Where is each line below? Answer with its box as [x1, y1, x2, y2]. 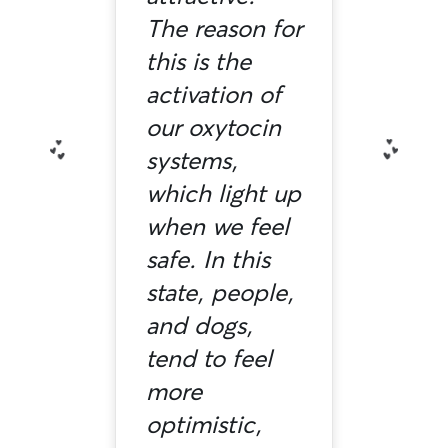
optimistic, [145, 408, 262, 441]
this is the [145, 45, 251, 78]
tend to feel [145, 342, 272, 375]
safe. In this [145, 243, 270, 276]
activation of [145, 78, 281, 111]
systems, [145, 144, 238, 177]
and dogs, [145, 309, 253, 342]
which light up [145, 177, 301, 210]
